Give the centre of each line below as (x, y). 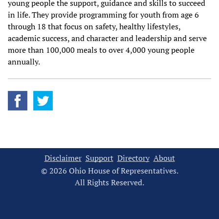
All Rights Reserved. (109, 182)
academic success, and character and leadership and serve (107, 38)
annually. (25, 62)
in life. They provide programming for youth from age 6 (103, 15)
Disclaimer (63, 158)
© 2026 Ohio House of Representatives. (109, 171)
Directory (133, 158)
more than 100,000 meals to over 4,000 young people (101, 50)
